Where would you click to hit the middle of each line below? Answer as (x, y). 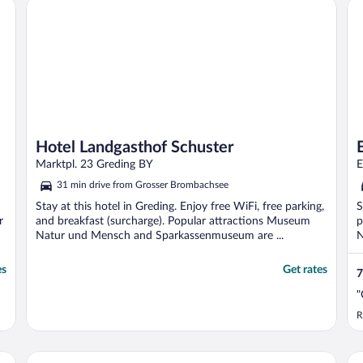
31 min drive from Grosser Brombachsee (143, 185)
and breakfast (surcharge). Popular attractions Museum (173, 222)
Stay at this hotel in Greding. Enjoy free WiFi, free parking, (180, 207)
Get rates (305, 270)
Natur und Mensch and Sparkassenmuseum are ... (160, 236)
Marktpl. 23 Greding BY (94, 165)
